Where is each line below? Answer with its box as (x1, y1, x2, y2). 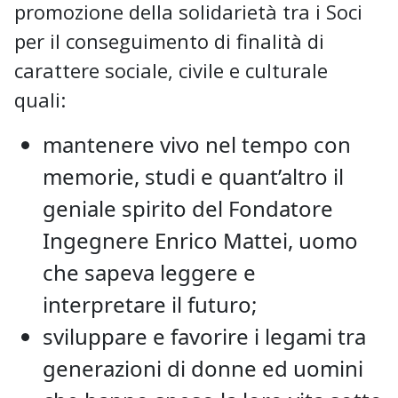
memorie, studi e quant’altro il (43, 161, 344, 191)
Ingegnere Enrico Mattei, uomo (43, 225, 358, 255)
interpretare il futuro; (43, 289, 257, 319)
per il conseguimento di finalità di (14, 27, 324, 54)
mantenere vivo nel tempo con (43, 129, 351, 159)
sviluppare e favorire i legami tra (43, 321, 366, 351)
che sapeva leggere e (43, 257, 256, 287)
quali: (14, 85, 66, 113)
